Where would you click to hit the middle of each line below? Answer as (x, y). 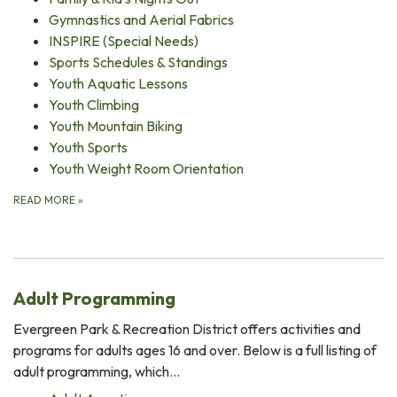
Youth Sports (88, 147)
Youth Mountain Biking (116, 125)
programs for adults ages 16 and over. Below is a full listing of (195, 350)
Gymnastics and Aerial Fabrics (143, 19)
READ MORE (46, 199)
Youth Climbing (94, 104)
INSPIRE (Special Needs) (124, 40)
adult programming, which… (97, 371)
